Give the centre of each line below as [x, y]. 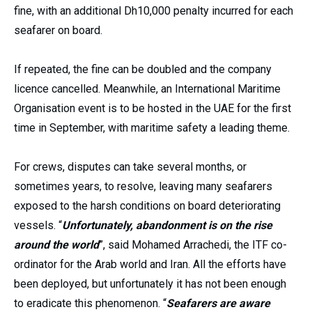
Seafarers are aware [218, 303]
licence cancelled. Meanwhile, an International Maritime [147, 88]
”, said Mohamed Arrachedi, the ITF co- [193, 244]
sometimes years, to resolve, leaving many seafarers [143, 186]
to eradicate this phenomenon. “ [90, 303]
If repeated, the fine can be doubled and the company [143, 69]
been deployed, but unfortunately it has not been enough [150, 283]
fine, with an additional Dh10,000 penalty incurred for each [154, 10]
